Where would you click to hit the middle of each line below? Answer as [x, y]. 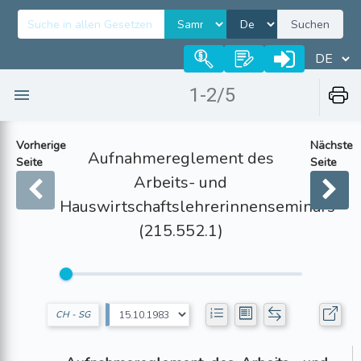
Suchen [310, 24]
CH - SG [73, 315]
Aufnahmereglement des [180, 158]
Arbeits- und [180, 183]
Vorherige [41, 145]
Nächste [331, 145]
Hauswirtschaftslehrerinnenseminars [197, 207]
